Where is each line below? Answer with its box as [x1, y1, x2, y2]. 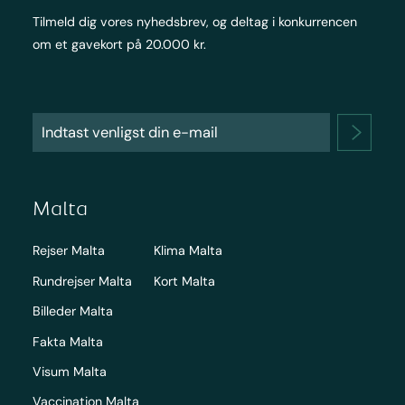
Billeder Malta [32, 303, 113, 320]
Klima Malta [153, 242, 222, 259]
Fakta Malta [32, 333, 103, 350]
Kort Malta [153, 272, 215, 289]
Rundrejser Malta [32, 272, 132, 289]
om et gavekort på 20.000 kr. [32, 36, 206, 53]
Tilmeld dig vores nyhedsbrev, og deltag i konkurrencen [32, 14, 357, 31]
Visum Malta [32, 363, 107, 380]
